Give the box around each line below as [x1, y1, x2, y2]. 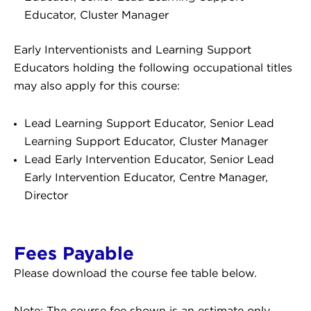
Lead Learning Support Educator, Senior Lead [24, 118, 274, 129]
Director [24, 190, 68, 201]
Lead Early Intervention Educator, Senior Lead [24, 154, 274, 165]
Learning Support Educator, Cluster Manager [24, 136, 268, 147]
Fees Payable [14, 242, 134, 262]
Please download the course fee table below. [14, 268, 257, 279]
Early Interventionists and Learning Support [14, 44, 251, 56]
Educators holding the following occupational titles [14, 62, 292, 74]
